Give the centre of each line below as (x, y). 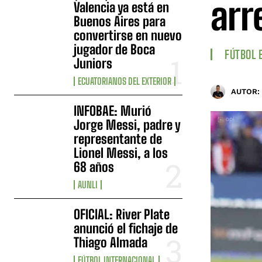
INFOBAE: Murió (113, 111)
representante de (118, 139)
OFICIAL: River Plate (122, 214)
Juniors (93, 63)
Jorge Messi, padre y (127, 125)
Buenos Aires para (120, 21)
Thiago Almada (111, 242)
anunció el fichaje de (126, 228)
